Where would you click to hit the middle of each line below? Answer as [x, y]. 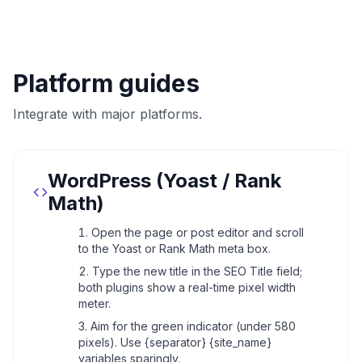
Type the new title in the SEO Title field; [197, 271]
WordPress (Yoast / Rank [164, 181]
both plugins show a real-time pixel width [187, 287]
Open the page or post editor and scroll [198, 232]
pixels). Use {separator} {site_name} [175, 342]
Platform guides [106, 83]
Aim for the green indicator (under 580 [193, 326]
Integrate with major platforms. [107, 114]
